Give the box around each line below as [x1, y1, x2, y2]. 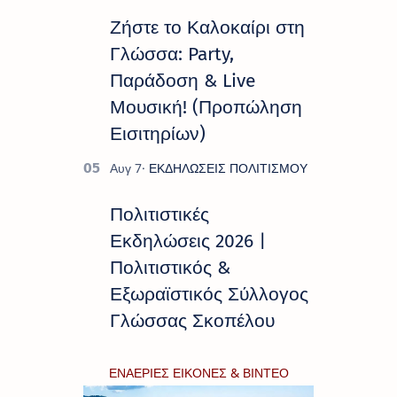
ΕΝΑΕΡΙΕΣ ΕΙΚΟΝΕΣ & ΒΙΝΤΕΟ [108, 364, 289, 382]
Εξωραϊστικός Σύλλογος [110, 283, 308, 307]
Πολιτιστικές [110, 203, 209, 227]
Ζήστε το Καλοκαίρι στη [110, 16, 305, 40]
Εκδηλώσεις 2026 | [110, 230, 266, 253]
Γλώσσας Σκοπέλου [110, 309, 275, 333]
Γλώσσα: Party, [110, 43, 234, 66]
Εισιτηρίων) [110, 122, 206, 146]
